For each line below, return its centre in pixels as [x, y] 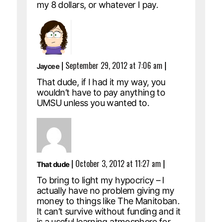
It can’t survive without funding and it [109, 211]
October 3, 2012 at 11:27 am [118, 163]
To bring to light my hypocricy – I [100, 180]
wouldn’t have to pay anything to [101, 92]
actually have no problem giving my [105, 190]
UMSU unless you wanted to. [93, 103]
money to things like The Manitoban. [108, 201]
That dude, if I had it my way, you [101, 82]
